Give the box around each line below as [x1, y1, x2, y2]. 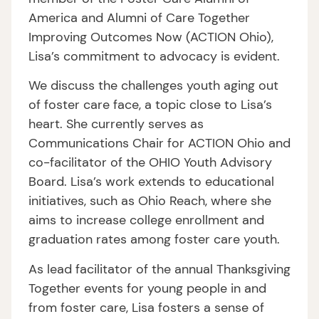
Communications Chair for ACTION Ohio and [28, 135, 291, 152]
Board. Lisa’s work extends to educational [28, 173, 274, 191]
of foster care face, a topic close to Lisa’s [28, 96, 272, 114]
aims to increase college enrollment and [28, 211, 264, 229]
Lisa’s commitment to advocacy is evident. [28, 48, 280, 65]
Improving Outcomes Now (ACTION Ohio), [28, 28, 273, 46]
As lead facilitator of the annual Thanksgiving [28, 260, 291, 278]
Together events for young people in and [28, 279, 266, 297]
